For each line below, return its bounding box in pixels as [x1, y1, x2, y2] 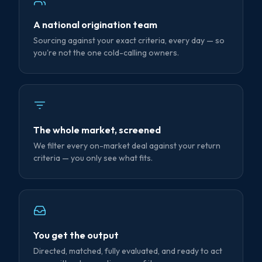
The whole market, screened [33, 123, 161, 136]
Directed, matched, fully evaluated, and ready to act [33, 246, 222, 257]
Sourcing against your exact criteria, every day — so [33, 35, 225, 46]
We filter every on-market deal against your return [33, 140, 220, 151]
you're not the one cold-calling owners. [33, 47, 179, 58]
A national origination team [33, 18, 157, 31]
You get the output [33, 229, 119, 242]
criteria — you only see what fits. [33, 153, 153, 164]
